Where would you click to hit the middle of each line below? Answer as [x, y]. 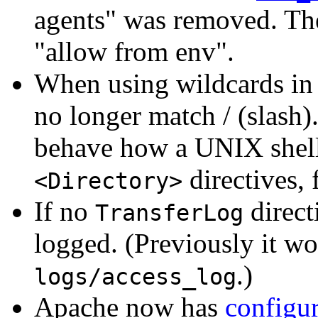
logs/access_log [135, 277]
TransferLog [169, 213]
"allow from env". [134, 52]
